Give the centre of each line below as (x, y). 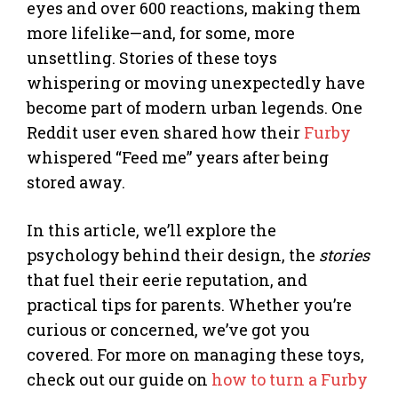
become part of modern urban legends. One (195, 107)
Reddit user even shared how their (165, 132)
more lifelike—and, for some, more (161, 32)
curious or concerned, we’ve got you (168, 329)
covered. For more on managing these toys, (195, 354)
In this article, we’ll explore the (151, 230)
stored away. (76, 182)
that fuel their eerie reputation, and (167, 279)
